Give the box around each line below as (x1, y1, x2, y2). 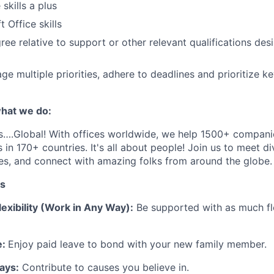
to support (53, 36, 106, 48)
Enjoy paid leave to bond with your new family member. (8, 238, 267, 250)
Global (13, 128, 43, 140)
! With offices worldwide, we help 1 (43, 128, 205, 140)
